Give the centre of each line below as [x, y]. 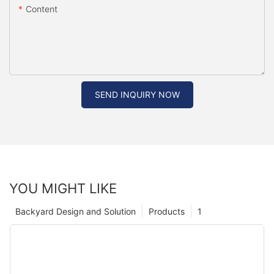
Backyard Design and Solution [76, 212]
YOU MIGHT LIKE [63, 189]
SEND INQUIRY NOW [137, 95]
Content [42, 9]
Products [167, 212]
